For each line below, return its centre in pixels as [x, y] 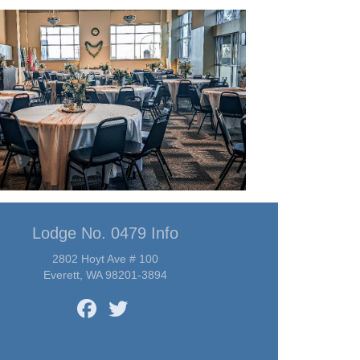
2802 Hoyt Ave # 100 [105, 258]
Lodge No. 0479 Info [105, 233]
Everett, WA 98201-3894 [105, 274]
